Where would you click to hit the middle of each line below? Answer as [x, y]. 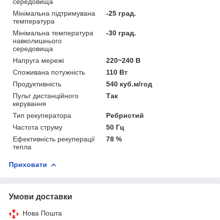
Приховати [28, 164]
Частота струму [38, 127]
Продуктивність [37, 84]
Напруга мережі [38, 60]
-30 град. [121, 33]
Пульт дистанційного [46, 96]
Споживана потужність [49, 72]
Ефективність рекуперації [54, 139]
